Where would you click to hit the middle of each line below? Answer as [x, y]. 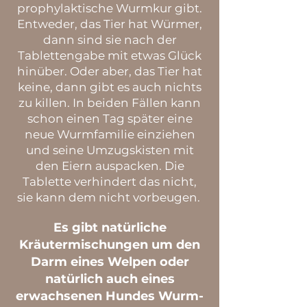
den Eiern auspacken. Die [110, 166]
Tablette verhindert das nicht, [110, 182]
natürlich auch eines [110, 279]
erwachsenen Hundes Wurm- [110, 296]
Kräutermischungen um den [110, 245]
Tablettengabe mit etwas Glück [110, 56]
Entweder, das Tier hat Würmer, [110, 24]
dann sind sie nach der [110, 40]
